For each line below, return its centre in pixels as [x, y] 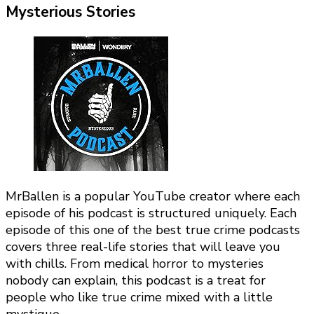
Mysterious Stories [70, 12]
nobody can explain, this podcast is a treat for [136, 281]
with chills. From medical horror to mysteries [135, 264]
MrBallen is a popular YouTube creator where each [153, 197]
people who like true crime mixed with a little [139, 298]
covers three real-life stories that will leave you [143, 247]
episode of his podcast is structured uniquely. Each [151, 213]
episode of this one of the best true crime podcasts [153, 230]
